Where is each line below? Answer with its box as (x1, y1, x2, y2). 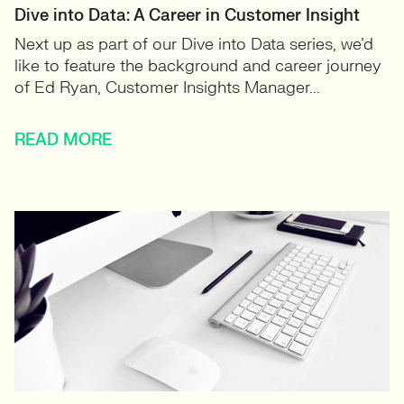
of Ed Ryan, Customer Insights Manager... (14, 78, 320, 98)
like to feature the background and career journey (14, 56, 381, 77)
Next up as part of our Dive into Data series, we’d (14, 34, 373, 55)
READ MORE (14, 130, 112, 151)
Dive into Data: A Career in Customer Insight (14, 5, 360, 26)
